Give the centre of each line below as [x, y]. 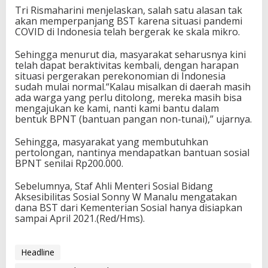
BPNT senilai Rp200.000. [69, 163]
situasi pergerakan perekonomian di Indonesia [120, 76]
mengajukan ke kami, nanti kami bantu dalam [117, 108]
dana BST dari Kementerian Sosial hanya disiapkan [129, 208]
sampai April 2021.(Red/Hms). [80, 218]
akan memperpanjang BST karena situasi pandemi [129, 21]
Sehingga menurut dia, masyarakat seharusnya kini [130, 54]
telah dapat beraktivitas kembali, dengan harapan [127, 65]
